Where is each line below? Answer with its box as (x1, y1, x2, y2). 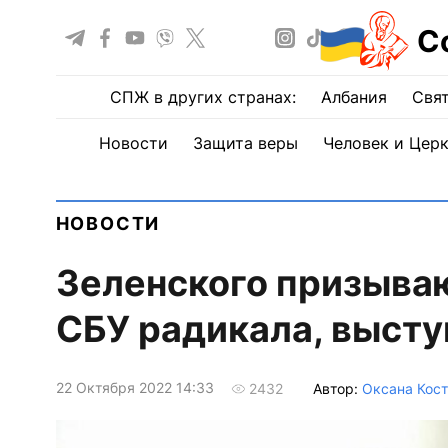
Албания (321, 87, 387, 107)
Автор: (312, 379, 362, 397)
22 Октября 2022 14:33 (55, 379, 214, 397)
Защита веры (192, 133, 298, 153)
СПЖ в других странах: (110, 87, 296, 107)
